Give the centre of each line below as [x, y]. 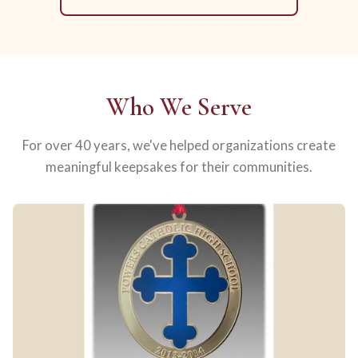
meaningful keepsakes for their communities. [179, 167]
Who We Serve [179, 107]
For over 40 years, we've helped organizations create [179, 145]
